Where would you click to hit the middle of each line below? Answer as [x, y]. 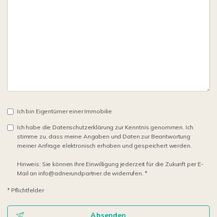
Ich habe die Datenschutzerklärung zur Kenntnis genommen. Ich [105, 127]
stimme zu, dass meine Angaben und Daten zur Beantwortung [104, 136]
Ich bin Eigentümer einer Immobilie [65, 111]
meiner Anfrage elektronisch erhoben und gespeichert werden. [104, 146]
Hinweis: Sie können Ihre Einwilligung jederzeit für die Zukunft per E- [110, 164]
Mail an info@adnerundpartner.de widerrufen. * [82, 173]
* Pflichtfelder [26, 190]
